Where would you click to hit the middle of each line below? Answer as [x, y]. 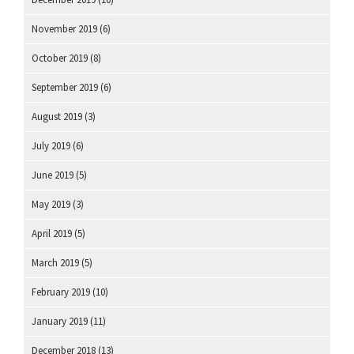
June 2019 [53, 175]
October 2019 [60, 58]
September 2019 [65, 88]
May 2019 [51, 205]
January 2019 [60, 322]
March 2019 [55, 263]
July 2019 [51, 146]
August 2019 [57, 117]
